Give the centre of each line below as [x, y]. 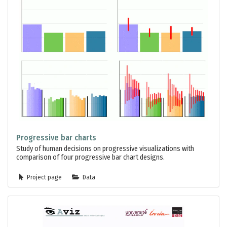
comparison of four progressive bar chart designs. [90, 158]
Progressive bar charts [56, 138]
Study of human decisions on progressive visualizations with [105, 149]
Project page [44, 177]
